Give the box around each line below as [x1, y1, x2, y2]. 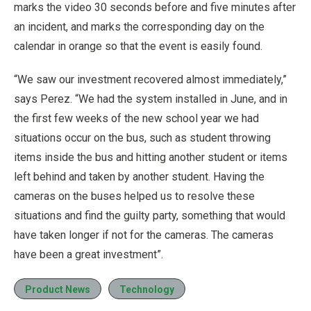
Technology [119, 283, 174, 295]
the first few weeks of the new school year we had [14, 111, 259, 125]
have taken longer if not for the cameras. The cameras [14, 228, 274, 242]
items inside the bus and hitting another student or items [14, 150, 287, 164]
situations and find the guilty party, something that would [14, 208, 285, 222]
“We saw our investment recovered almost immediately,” [14, 72, 287, 86]
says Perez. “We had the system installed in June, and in [14, 92, 287, 106]
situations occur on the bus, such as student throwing [14, 131, 271, 144]
